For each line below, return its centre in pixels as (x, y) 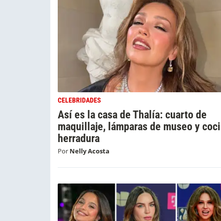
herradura (79, 138)
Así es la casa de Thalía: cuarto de (132, 114)
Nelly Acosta (90, 151)
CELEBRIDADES (79, 100)
